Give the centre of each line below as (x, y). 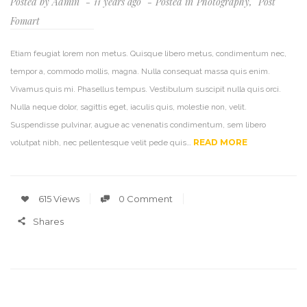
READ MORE (220, 142)
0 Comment (145, 198)
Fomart (25, 21)
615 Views (58, 198)
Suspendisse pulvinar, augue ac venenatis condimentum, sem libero (138, 124)
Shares (48, 221)
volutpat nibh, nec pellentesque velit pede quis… (102, 142)
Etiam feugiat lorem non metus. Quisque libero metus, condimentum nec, (148, 53)
